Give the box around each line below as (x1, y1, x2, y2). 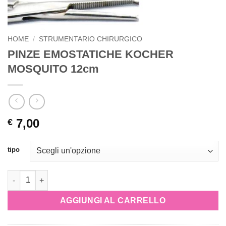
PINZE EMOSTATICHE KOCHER (8, 47, 174, 61)
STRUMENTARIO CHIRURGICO (39, 35, 143, 43)
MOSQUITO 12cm (8, 62, 99, 75)
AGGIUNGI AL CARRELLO (60, 196, 166, 205)
